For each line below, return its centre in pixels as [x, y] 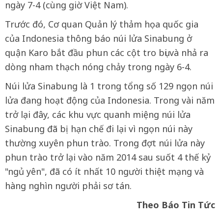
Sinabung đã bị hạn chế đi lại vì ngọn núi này [99, 128]
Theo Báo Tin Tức [176, 205]
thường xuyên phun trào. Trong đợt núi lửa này [105, 143]
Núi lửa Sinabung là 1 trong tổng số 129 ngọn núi [109, 86]
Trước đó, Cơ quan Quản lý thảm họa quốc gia [102, 24]
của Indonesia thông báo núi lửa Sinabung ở [98, 38]
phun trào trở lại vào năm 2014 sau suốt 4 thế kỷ [108, 157]
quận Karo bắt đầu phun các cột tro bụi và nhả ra [107, 52]
